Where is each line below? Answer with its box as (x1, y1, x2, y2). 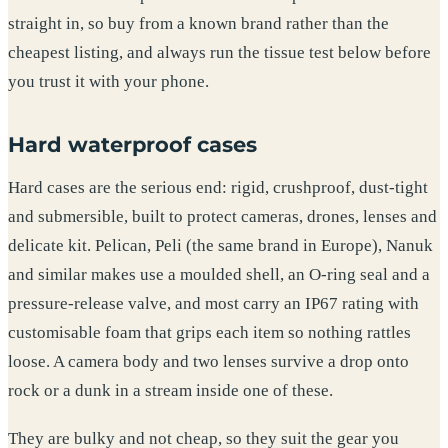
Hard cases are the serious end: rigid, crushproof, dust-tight (8, 178, 428, 198)
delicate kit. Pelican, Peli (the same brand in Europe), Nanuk (8, 236, 433, 256)
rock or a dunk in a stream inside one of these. (8, 381, 333, 401)
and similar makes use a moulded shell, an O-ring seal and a (8, 265, 430, 285)
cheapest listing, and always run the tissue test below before (8, 42, 431, 62)
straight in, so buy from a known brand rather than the (8, 13, 389, 33)
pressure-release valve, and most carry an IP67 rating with (8, 294, 419, 314)
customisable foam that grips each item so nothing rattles (8, 323, 411, 343)
